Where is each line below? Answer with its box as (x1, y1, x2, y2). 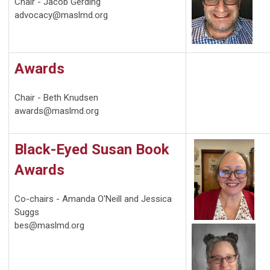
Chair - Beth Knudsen (14, 92, 98, 104)
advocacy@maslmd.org (14, 10, 108, 21)
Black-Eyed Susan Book (14, 141, 169, 159)
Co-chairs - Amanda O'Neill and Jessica (14, 193, 172, 205)
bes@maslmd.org (14, 220, 84, 231)
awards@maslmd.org (14, 105, 99, 117)
